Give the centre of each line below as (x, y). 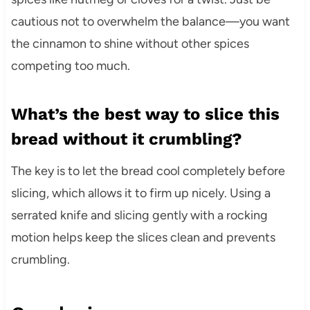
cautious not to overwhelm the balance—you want (150, 21)
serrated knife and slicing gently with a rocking (139, 215)
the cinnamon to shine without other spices (130, 44)
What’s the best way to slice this (145, 114)
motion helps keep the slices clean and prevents (143, 237)
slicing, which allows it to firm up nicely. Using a (140, 193)
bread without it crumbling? (126, 139)
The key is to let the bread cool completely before (148, 171)
